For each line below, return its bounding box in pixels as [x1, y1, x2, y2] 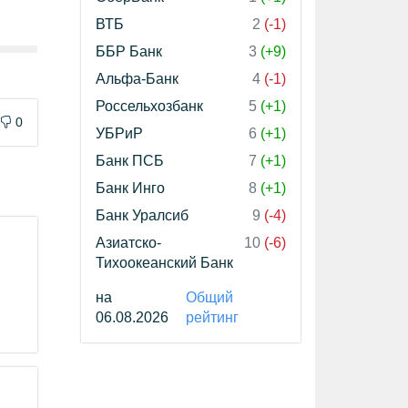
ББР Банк [96, 44, 162, 59]
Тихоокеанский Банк [96, 255, 233, 270]
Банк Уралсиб [96, 208, 189, 223]
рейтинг [185, 310, 239, 325]
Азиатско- [96, 235, 161, 250]
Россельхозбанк [96, 98, 203, 114]
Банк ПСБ [96, 153, 164, 168]
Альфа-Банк [96, 71, 178, 87]
